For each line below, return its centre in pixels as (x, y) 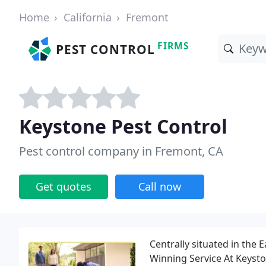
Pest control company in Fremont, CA (121, 151)
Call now (160, 186)
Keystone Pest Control (123, 126)
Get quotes (64, 186)
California (88, 17)
